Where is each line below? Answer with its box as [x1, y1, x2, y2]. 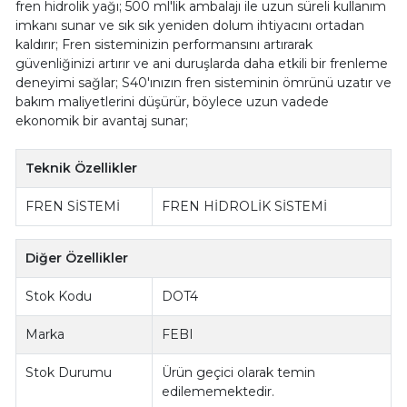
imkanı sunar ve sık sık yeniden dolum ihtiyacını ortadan [15, 16, 364, 34]
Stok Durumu [25, 363, 113, 381]
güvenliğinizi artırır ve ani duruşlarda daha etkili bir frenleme [15, 55, 388, 72]
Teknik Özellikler [25, 159, 138, 176]
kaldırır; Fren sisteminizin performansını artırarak [15, 35, 313, 53]
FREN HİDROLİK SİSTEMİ [162, 197, 328, 214]
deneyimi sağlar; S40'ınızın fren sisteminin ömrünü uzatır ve [15, 74, 392, 91]
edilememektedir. [162, 382, 275, 400]
